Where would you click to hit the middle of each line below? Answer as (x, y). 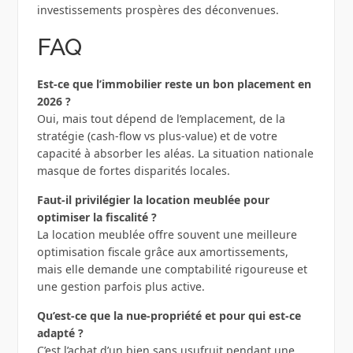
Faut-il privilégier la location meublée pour (153, 200)
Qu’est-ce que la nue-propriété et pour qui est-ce (169, 316)
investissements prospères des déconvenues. (158, 10)
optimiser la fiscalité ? (97, 217)
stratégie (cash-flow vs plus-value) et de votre (157, 136)
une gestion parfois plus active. (121, 287)
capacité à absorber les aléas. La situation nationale (175, 154)
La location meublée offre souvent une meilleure (167, 235)
